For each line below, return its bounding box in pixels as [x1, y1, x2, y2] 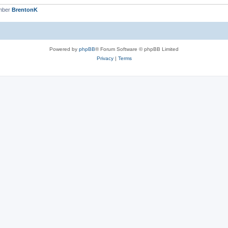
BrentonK [12, 7, 38, 13]
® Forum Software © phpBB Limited [95, 46, 179, 52]
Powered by [49, 46, 79, 52]
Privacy [96, 55, 113, 61]
